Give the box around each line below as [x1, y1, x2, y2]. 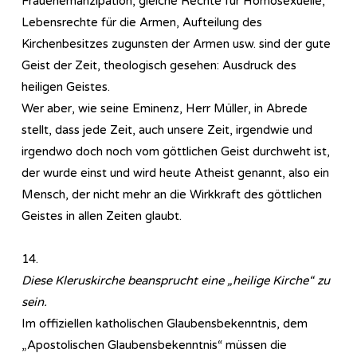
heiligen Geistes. [22, 79, 110, 94]
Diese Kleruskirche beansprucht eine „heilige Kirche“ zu [22, 273, 330, 288]
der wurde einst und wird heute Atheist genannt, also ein [22, 165, 329, 180]
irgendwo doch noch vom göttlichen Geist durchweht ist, [22, 143, 330, 159]
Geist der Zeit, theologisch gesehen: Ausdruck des [22, 57, 296, 73]
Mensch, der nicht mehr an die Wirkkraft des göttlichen [22, 186, 322, 202]
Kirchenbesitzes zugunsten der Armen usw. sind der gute [22, 36, 331, 51]
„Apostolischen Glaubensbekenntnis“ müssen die [22, 337, 287, 352]
